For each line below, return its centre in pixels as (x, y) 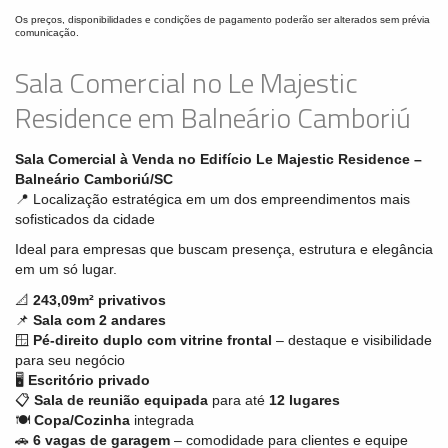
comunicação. (47, 32)
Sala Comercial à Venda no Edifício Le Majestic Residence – (218, 158)
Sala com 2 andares (99, 319)
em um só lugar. (66, 269)
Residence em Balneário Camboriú (213, 117)
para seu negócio (70, 359)
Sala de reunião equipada (121, 399)
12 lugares (304, 399)
